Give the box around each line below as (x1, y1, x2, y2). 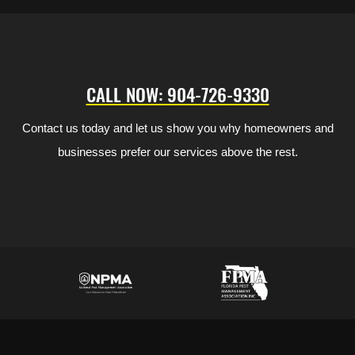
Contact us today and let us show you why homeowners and (21, 120, 334, 135)
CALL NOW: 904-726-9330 (86, 80, 269, 108)
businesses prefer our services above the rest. (57, 144, 298, 158)
